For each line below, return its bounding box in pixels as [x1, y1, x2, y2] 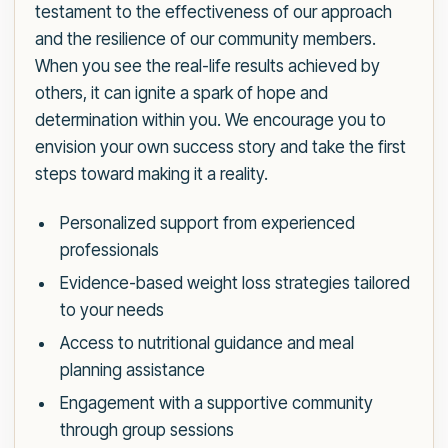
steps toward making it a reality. [35, 164, 268, 184]
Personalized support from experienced [59, 213, 355, 233]
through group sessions [59, 420, 234, 440]
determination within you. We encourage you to [35, 110, 386, 130]
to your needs [59, 300, 164, 320]
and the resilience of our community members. [35, 29, 376, 49]
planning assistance [59, 360, 205, 380]
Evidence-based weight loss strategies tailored [59, 273, 410, 293]
